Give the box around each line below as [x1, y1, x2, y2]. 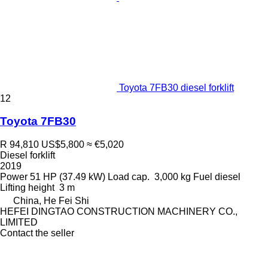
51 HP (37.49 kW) [30, 171, 105, 182]
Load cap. [108, 171, 150, 182]
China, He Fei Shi [13, 195, 89, 206]
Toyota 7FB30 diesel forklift [119, 82, 234, 93]
